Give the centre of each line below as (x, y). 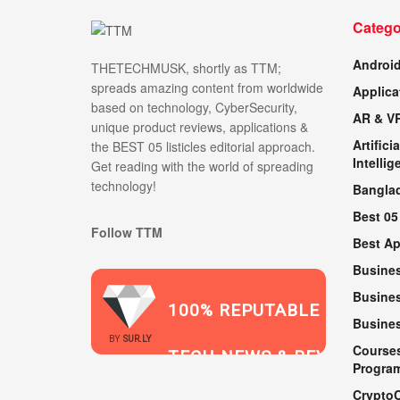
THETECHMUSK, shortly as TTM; (186, 67)
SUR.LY (137, 338)
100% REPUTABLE (244, 310)
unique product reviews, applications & (200, 126)
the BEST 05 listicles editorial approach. (203, 146)
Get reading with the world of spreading (202, 166)
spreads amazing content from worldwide (207, 87)
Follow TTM (127, 232)
